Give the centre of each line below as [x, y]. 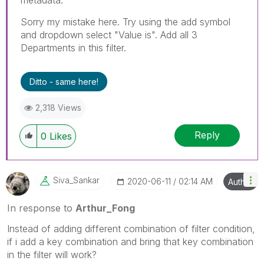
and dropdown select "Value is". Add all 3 [109, 34]
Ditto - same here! [64, 81]
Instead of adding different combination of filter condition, [131, 228]
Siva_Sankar [76, 180]
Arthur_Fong [105, 208]
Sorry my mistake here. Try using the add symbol [126, 22]
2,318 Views [58, 107]
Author [241, 181]
